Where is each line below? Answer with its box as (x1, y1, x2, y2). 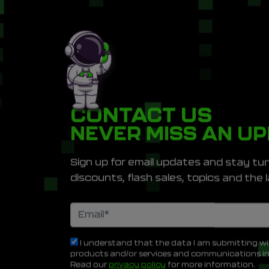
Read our (70, 259, 109, 267)
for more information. (166, 259, 255, 267)
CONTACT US (70, 106, 212, 126)
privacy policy (109, 259, 166, 267)
